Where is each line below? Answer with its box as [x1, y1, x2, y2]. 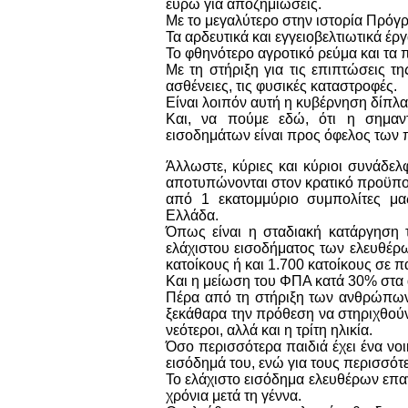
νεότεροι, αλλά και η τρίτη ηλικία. [166, 321, 376, 338]
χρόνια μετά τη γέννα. [166, 387, 301, 403]
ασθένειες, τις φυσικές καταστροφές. [166, 77, 397, 94]
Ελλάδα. [166, 207, 219, 223]
